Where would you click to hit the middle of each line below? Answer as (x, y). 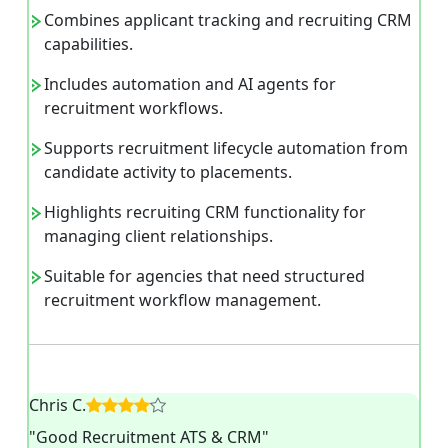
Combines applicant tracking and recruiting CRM (228, 19)
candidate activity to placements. (168, 171)
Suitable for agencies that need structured (204, 275)
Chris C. (57, 404)
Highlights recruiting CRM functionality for (205, 211)
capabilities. (88, 43)
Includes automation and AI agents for (190, 83)
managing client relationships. (158, 235)
